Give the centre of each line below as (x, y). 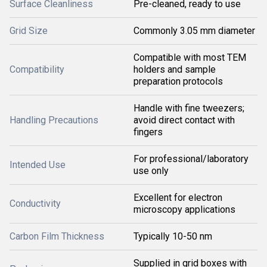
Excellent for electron (178, 198)
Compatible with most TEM (190, 58)
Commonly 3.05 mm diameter (194, 31)
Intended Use (38, 165)
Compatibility (37, 70)
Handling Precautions (54, 120)
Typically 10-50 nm (173, 237)
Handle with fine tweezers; (189, 108)
